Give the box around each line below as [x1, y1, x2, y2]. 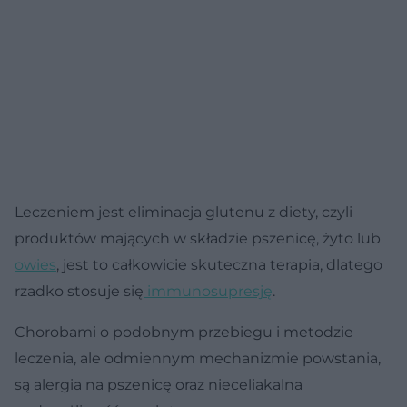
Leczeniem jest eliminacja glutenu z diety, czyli [15, 203, 352, 221]
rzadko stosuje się [15, 282, 144, 300]
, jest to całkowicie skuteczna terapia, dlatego [56, 255, 382, 273]
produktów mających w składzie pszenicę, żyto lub [15, 229, 381, 247]
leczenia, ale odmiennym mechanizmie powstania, [15, 349, 381, 367]
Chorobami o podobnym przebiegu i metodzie [15, 323, 353, 341]
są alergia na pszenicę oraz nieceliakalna [15, 375, 303, 393]
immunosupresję [144, 282, 273, 300]
